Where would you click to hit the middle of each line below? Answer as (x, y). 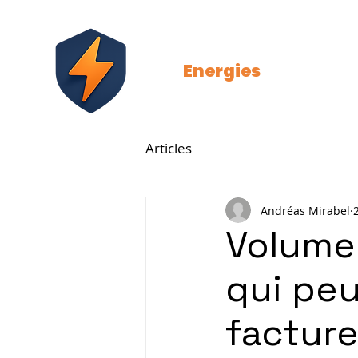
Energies (222, 71)
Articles (169, 148)
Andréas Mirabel (305, 210)
